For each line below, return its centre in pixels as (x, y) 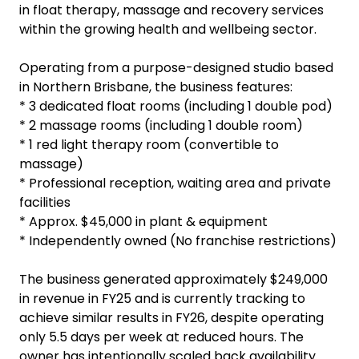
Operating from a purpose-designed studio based (176, 68)
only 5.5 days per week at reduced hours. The (161, 337)
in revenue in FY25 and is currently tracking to (162, 298)
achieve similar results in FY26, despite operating (171, 318)
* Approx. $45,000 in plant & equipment (143, 222)
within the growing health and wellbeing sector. (168, 29)
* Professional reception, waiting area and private (175, 183)
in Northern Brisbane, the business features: (156, 87)
